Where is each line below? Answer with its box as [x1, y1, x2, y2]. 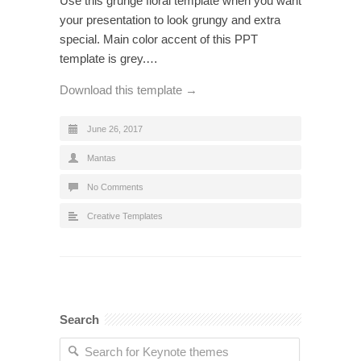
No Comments [87, 181, 143, 192]
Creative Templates [87, 210, 163, 221]
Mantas [87, 152, 116, 163]
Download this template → [60, 82, 197, 97]
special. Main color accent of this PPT [60, 31, 258, 46]
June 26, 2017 [87, 123, 143, 134]
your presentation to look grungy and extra [60, 12, 280, 27]
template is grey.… [60, 51, 158, 65]
